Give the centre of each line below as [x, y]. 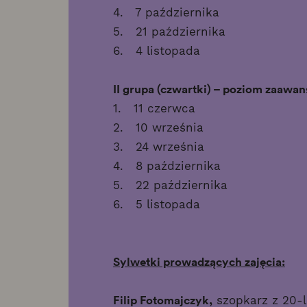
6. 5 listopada [156, 204]
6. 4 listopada [156, 50]
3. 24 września [158, 146]
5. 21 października [169, 31]
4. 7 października [166, 12]
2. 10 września [158, 127]
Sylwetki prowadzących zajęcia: [199, 261]
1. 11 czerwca [154, 108]
